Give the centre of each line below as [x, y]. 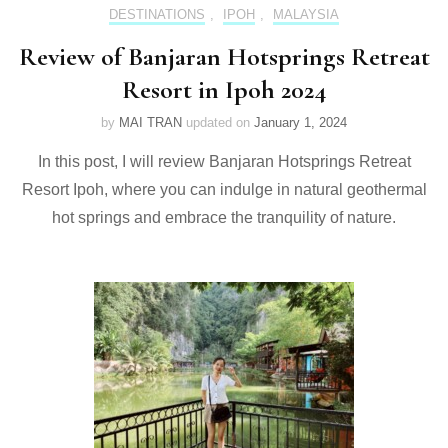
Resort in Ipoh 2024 [224, 89]
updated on [220, 122]
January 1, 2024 [300, 122]
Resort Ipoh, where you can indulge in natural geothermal [224, 189]
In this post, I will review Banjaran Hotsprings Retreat [224, 161]
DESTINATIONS [157, 14]
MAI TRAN [150, 122]
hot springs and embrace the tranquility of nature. [224, 217]
